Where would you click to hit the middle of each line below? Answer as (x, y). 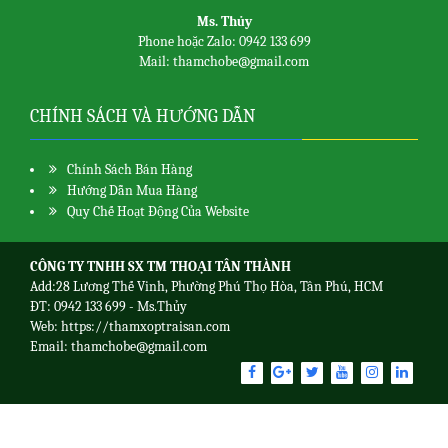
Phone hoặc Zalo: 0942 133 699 (224, 42)
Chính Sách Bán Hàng (129, 170)
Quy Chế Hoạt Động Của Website (158, 212)
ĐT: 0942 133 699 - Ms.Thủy (108, 307)
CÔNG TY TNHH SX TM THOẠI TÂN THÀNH (160, 267)
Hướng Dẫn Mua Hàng (132, 191)
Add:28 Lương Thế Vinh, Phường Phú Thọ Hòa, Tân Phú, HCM (206, 287)
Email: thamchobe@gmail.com (118, 347)
